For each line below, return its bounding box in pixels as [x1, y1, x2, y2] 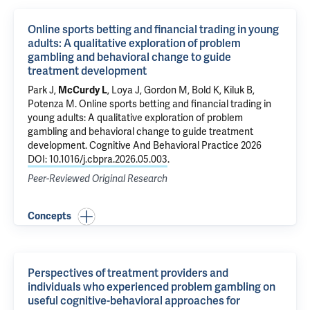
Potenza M [28, 98, 75, 110]
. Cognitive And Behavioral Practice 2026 [85, 140, 262, 152]
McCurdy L [58, 84, 107, 96]
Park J [28, 84, 54, 96]
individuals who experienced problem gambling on [28, 280, 275, 294]
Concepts [28, 210, 71, 222]
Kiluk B [224, 84, 253, 96]
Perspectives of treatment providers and [28, 266, 228, 280]
